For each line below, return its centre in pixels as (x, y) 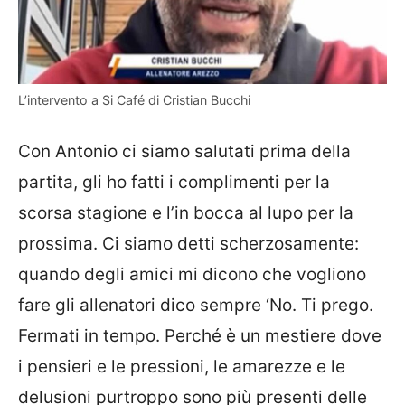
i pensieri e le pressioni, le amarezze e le (182, 367)
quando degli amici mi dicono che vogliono (192, 275)
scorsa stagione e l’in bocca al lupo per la (186, 213)
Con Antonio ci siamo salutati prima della (184, 152)
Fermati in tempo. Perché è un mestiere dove (200, 336)
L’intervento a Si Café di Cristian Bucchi (134, 99)
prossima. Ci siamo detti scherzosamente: (188, 244)
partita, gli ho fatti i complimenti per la (174, 183)
